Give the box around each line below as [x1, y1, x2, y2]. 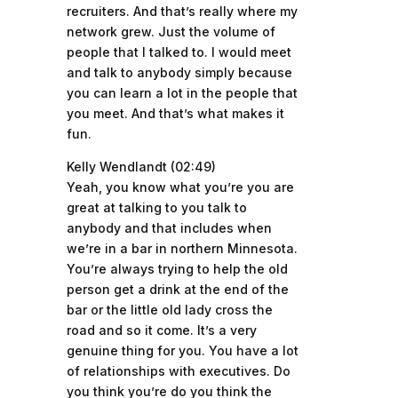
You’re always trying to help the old [66, 261, 288, 276]
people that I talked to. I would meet [66, 44, 291, 60]
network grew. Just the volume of [66, 24, 275, 39]
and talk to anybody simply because [66, 65, 292, 80]
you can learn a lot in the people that [66, 85, 298, 100]
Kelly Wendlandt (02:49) [66, 159, 216, 174]
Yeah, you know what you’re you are [66, 179, 294, 195]
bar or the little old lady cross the [66, 302, 273, 317]
